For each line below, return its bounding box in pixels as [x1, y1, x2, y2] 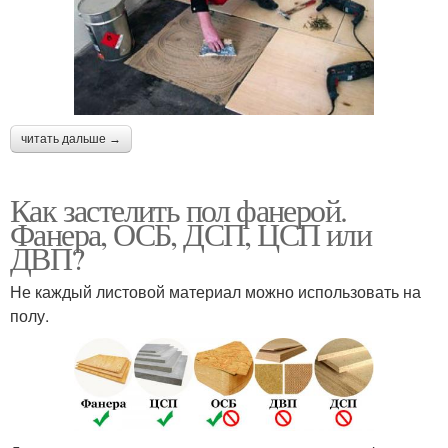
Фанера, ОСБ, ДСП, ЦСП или [10, 212, 372, 256]
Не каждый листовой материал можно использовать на [10, 280, 421, 304]
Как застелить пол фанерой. [10, 188, 347, 232]
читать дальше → [21, 132, 121, 147]
